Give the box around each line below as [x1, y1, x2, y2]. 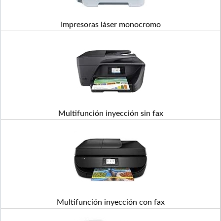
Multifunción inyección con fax [56, 198, 165, 206]
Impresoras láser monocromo [60, 21, 161, 29]
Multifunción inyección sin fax [58, 110, 163, 117]
